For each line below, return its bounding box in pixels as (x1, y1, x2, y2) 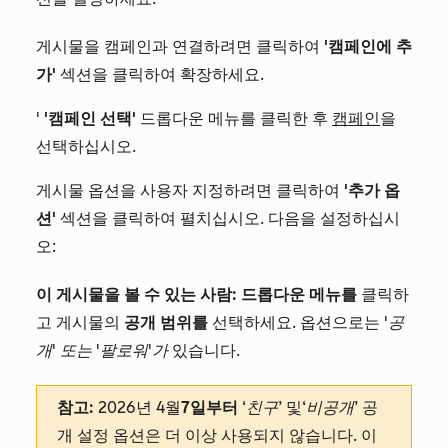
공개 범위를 (124, 313, 208, 332)
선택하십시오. (36, 137, 136, 156)
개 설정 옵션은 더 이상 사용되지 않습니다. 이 (57, 426, 377, 445)
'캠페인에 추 (324, 37, 412, 56)
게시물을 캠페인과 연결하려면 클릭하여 (36, 37, 320, 56)
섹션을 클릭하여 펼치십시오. (60, 209, 268, 228)
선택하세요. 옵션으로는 (208, 313, 384, 332)
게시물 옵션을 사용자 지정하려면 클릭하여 (36, 181, 344, 200)
